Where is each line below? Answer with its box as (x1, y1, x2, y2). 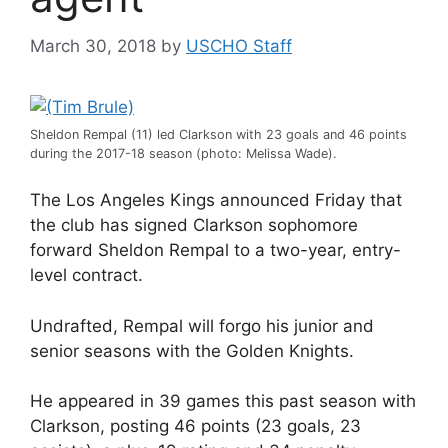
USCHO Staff (186, 35, 292, 56)
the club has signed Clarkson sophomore (30, 215, 358, 235)
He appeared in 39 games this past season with (30, 391, 416, 411)
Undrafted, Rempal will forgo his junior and (30, 315, 374, 336)
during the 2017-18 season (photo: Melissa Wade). (30, 145, 337, 161)
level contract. (30, 265, 143, 285)
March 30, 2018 (30, 35, 156, 56)
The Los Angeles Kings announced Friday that (30, 190, 402, 210)
